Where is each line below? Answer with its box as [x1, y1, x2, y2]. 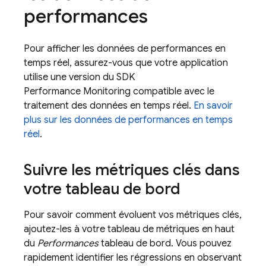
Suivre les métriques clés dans [24, 160, 240, 179]
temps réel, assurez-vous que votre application [24, 57, 228, 69]
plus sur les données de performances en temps [24, 114, 233, 126]
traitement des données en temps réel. [24, 100, 194, 112]
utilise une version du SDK [24, 71, 135, 83]
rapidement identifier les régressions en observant [24, 252, 242, 264]
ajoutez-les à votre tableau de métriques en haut [24, 223, 235, 235]
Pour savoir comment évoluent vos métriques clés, [24, 209, 242, 221]
